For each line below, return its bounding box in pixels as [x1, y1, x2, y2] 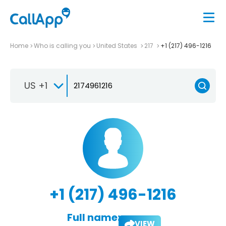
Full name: [67, 210, 120, 224]
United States [96, 41, 139, 50]
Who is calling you [34, 41, 91, 50]
